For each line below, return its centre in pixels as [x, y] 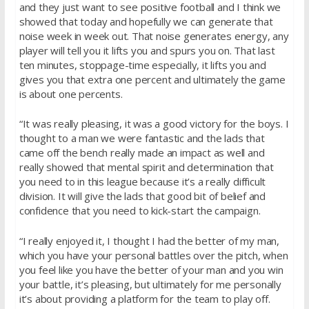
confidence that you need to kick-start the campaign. [140, 211]
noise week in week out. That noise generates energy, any [154, 36]
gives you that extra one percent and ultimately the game [152, 79]
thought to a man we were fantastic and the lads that [142, 138]
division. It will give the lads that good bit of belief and [142, 196]
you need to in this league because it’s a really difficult [142, 182]
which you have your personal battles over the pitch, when [153, 255]
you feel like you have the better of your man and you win [151, 269]
